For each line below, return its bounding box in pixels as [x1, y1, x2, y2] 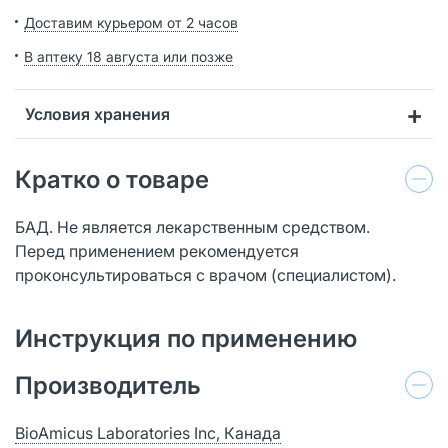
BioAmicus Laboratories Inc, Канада [15, 422, 281, 443]
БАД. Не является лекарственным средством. [15, 216, 370, 237]
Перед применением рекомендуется [15, 240, 299, 261]
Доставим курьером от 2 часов [24, 13, 238, 31]
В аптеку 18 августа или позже [24, 47, 233, 65]
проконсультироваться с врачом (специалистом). [15, 264, 396, 285]
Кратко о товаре [15, 164, 209, 194]
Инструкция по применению [15, 323, 357, 353]
